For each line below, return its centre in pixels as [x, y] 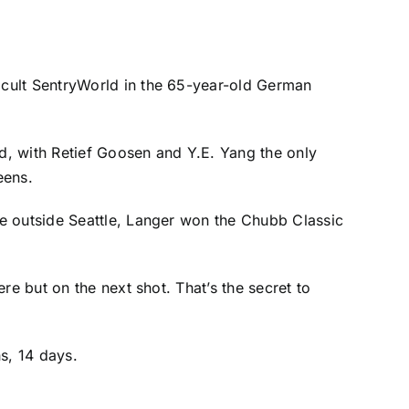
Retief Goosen [101, 153]
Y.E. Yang [221, 153]
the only [286, 153]
